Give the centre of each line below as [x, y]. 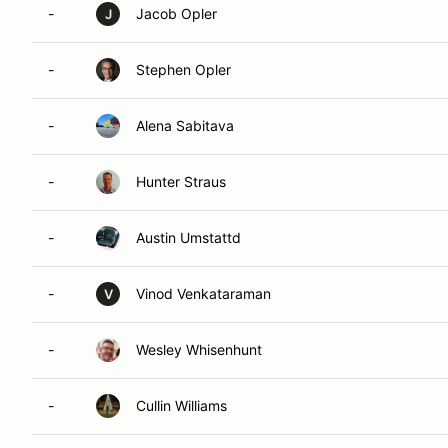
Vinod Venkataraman [203, 293]
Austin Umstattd [188, 237]
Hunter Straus [181, 181]
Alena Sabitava [185, 125]
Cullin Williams [181, 405]
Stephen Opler [183, 69]
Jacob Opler [176, 13]
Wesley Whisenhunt [199, 349]
